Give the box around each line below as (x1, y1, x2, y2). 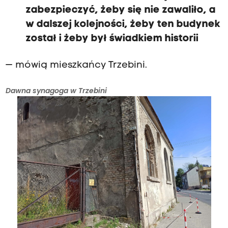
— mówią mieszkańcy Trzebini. (5, 61, 147, 71)
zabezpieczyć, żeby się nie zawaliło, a (25, 5, 216, 16)
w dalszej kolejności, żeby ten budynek (25, 19, 220, 30)
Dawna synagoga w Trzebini (5, 85, 107, 96)
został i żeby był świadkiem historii (25, 34, 198, 44)
